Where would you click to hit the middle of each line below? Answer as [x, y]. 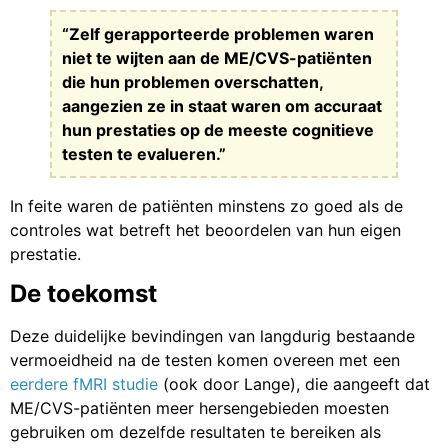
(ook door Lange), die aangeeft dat [294, 383]
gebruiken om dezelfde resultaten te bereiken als [195, 431]
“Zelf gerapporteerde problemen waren [218, 33]
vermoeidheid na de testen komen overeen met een [205, 359]
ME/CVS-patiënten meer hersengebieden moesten [199, 407]
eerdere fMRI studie [84, 383]
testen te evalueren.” [144, 153]
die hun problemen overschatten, [192, 81]
